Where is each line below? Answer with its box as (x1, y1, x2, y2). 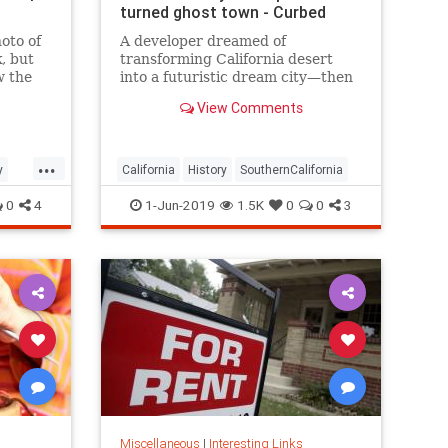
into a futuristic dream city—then (119, 68, 353, 85)
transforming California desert (119, 50, 333, 67)
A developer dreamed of (119, 32, 286, 49)
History (188, 161, 227, 177)
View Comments (193, 98, 303, 117)
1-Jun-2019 (142, 195, 215, 214)
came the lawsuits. (119, 86, 249, 103)
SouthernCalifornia (240, 161, 343, 177)
